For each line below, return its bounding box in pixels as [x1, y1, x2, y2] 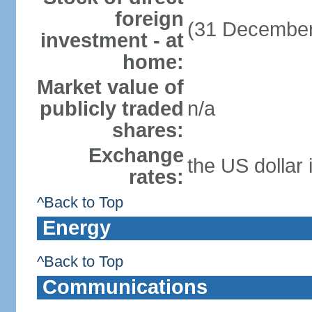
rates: [128, 166, 184, 188]
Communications [42, 276, 208, 298]
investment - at [40, 29, 184, 52]
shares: [111, 119, 184, 141]
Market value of [36, 76, 184, 98]
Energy [42, 217, 111, 239]
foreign [114, 8, 184, 30]
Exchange [88, 144, 184, 166]
